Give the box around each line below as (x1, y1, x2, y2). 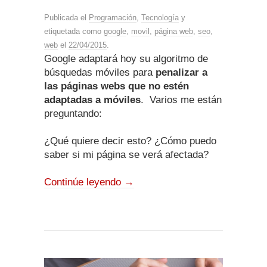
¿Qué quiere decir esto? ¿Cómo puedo (44, 135, 216, 147)
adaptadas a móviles (44, 94, 141, 105)
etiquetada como (44, 26, 104, 36)
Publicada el (44, 13, 89, 22)
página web (154, 26, 193, 36)
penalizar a (156, 66, 207, 78)
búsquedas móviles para (44, 66, 156, 78)
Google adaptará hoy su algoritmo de (44, 52, 208, 64)
